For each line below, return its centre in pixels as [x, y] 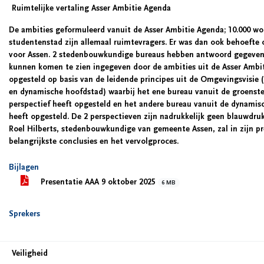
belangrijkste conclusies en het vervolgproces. [94, 141]
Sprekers [24, 214]
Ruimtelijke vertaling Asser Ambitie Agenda [91, 8]
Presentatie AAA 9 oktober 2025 [98, 182]
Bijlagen [24, 167]
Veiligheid [30, 253]
